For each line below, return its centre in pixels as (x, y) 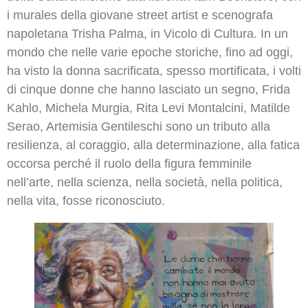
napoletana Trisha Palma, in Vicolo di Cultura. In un (147, 33)
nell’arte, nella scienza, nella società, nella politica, (145, 182)
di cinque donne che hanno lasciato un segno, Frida (148, 89)
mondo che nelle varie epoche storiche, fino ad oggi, (150, 52)
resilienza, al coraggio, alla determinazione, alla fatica (153, 145)
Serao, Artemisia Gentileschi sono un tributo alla (139, 126)
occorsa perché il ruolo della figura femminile (129, 163)
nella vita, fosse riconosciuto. (86, 200)
